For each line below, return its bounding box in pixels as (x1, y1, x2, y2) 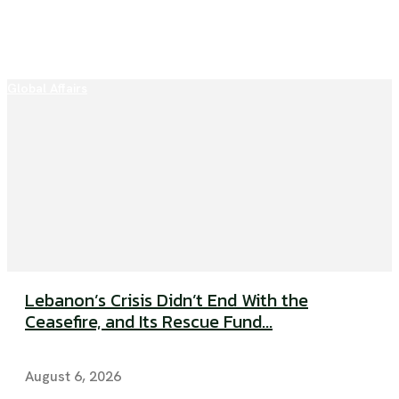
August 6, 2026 (25, 367, 121, 387)
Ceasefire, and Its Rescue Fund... (25, 308, 273, 336)
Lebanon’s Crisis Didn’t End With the (25, 287, 308, 314)
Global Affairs (7, 80, 87, 97)
